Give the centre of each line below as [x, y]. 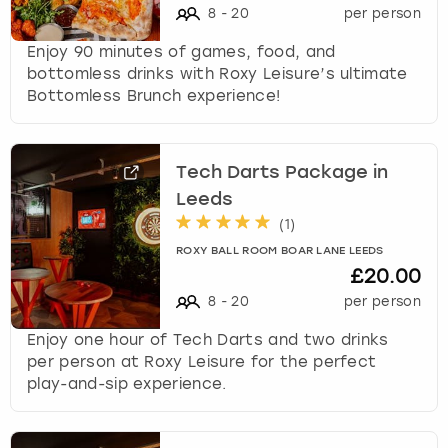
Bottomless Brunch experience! [154, 95]
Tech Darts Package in [282, 173]
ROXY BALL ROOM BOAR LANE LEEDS [280, 251]
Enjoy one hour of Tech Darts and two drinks [208, 339]
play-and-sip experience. [127, 383]
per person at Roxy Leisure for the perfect [202, 361]
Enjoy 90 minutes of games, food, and [181, 51]
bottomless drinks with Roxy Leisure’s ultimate [217, 73]
